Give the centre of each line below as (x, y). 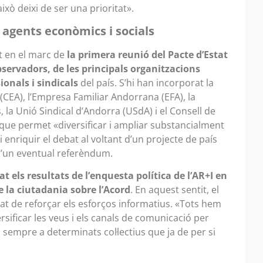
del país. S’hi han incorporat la (146, 82)
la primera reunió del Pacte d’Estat (147, 54)
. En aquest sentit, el (175, 189)
